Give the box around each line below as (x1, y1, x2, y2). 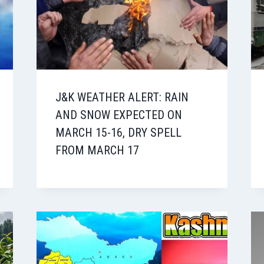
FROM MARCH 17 (55, 143, 139, 158)
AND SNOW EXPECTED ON (55, 108, 182, 123)
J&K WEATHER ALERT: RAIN (55, 90, 189, 105)
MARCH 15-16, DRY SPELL (55, 126, 181, 140)
